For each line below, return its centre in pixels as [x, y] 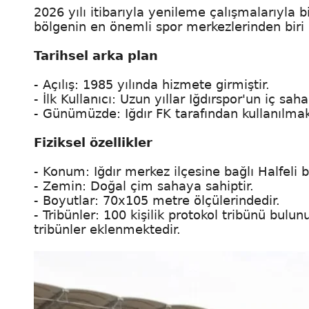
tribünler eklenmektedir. [107, 229]
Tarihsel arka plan [96, 56]
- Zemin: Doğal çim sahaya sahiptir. [144, 186]
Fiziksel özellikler [93, 142]
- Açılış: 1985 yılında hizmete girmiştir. [154, 84]
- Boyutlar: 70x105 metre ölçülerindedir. [159, 200]
